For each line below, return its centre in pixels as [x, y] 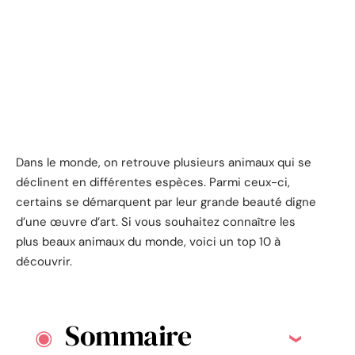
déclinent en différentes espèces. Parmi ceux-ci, [153, 182]
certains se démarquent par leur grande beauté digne [166, 202]
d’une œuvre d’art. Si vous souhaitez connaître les [156, 221]
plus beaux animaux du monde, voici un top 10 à [148, 241]
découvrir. [44, 261]
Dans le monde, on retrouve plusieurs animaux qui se [164, 162]
